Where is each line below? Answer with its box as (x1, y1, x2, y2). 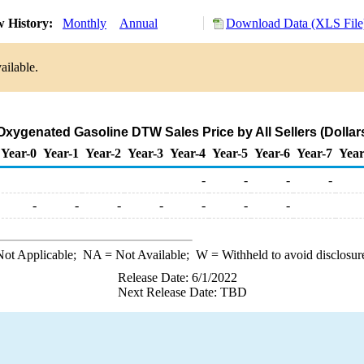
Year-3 (128, 146, 163, 160)
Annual (119, 16, 158, 30)
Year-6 (254, 146, 290, 160)
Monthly (63, 16, 106, 30)
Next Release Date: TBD (117, 285, 247, 299)
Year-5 (212, 146, 248, 160)
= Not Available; (101, 248, 196, 262)
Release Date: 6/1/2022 (117, 271, 237, 284)
